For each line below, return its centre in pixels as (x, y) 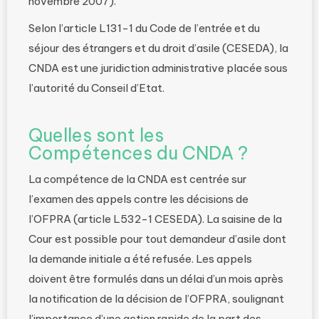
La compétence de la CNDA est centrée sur (138, 179)
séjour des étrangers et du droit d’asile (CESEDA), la (158, 48)
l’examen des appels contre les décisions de (138, 199)
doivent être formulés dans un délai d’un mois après (156, 279)
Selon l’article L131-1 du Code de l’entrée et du (144, 28)
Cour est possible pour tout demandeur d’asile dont (157, 239)
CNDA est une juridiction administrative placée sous (158, 68)
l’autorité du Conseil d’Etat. (96, 88)
